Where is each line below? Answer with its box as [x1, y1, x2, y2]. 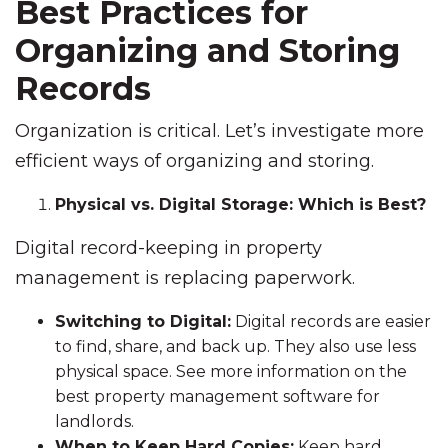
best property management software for [55, 387, 380, 406]
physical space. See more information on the [55, 362, 407, 381]
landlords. [55, 412, 134, 431]
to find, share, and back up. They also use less [55, 337, 416, 356]
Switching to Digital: [55, 312, 231, 331]
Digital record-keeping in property [15, 237, 322, 259]
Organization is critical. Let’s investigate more [15, 120, 424, 142]
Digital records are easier [231, 312, 431, 331]
